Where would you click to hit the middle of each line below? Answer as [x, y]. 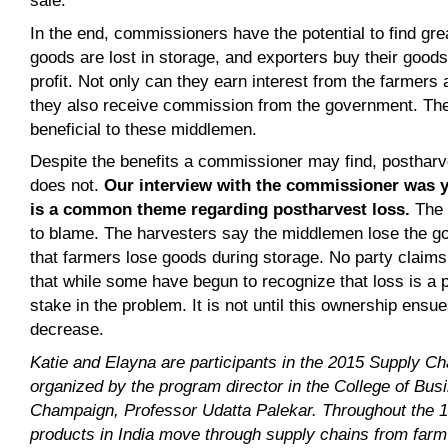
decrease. [67, 329]
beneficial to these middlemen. [144, 129]
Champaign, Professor [114, 410]
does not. [67, 185]
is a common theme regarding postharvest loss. [220, 209]
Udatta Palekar [257, 410]
